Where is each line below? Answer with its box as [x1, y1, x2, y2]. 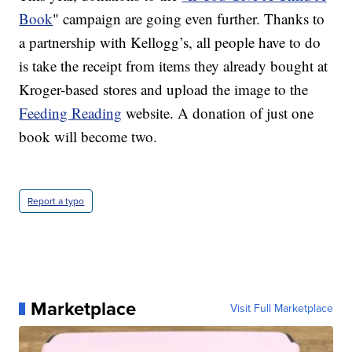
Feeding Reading [19, 102, 123, 123]
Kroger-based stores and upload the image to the [19, 79, 309, 99]
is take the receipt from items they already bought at [19, 55, 328, 75]
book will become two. [19, 126, 158, 146]
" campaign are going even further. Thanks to [53, 8, 325, 28]
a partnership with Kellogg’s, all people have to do [19, 31, 321, 52]
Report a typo [27, 193, 85, 208]
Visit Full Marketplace [229, 299, 333, 317]
